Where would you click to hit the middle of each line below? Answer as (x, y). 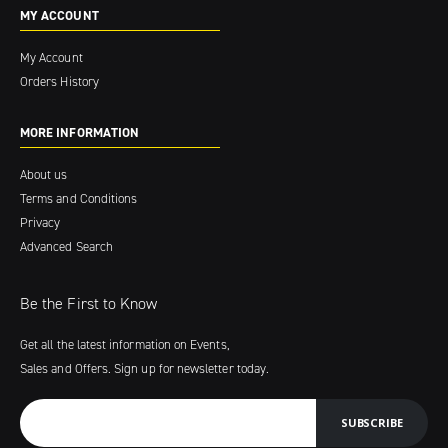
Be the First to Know (89, 303)
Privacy (40, 222)
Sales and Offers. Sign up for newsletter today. (145, 368)
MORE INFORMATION (80, 132)
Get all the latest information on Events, (125, 344)
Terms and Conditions (79, 198)
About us (44, 174)
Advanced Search (66, 246)
